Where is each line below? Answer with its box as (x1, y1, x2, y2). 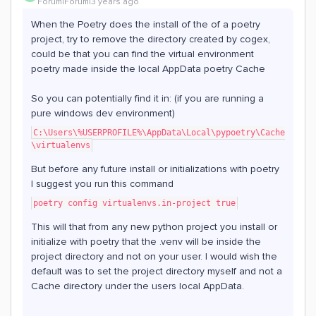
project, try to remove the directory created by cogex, (31, 33, 270, 45)
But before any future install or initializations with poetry (31, 163, 279, 175)
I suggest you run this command (31, 178, 174, 190)
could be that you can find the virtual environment (31, 48, 254, 60)
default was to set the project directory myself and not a (31, 265, 282, 277)
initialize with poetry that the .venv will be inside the (31, 236, 261, 248)
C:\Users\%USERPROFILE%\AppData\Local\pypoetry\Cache (33, 128, 285, 138)
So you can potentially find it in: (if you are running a (31, 92, 264, 104)
